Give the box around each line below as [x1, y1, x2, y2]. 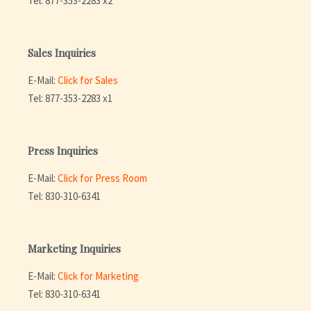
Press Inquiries [28, 143, 98, 158]
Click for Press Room [58, 171, 147, 185]
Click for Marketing [58, 269, 139, 283]
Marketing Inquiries [28, 241, 121, 255]
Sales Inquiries [28, 45, 96, 60]
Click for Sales [58, 73, 118, 87]
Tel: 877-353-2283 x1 [28, 91, 112, 105]
